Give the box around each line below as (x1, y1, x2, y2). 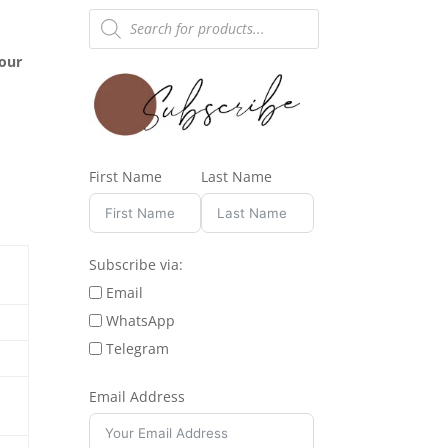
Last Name (201, 167, 273, 187)
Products (88, 4, 148, 24)
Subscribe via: (89, 255, 184, 275)
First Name (89, 167, 163, 187)
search (88, 18, 134, 38)
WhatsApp (106, 311, 176, 331)
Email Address (89, 387, 186, 407)
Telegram (106, 339, 170, 359)
